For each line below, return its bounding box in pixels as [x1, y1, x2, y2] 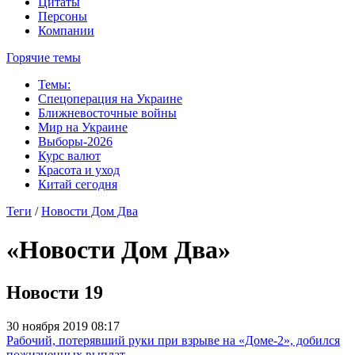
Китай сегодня [38, 177, 117, 191]
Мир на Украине [38, 120, 128, 134]
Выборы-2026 [38, 135, 113, 148]
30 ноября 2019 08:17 [6, 319, 120, 333]
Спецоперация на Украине [38, 92, 182, 105]
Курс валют [38, 149, 101, 162]
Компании [38, 24, 94, 37]
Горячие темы [6, 51, 81, 64]
